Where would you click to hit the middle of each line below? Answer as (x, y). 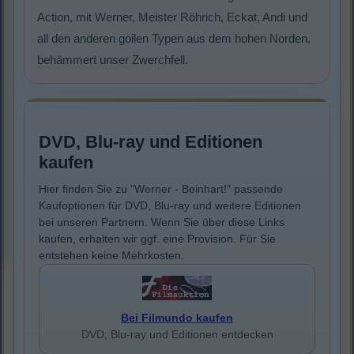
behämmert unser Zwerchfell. (113, 60)
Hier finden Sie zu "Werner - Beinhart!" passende (161, 189)
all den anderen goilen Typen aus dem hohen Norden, (174, 39)
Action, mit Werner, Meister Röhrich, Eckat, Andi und (172, 17)
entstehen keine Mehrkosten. (111, 256)
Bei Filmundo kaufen (177, 318)
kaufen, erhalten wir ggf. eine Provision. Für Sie (157, 239)
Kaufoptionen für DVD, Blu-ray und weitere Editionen (170, 206)
